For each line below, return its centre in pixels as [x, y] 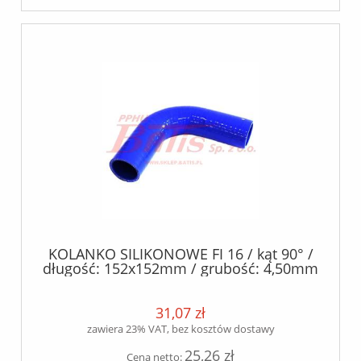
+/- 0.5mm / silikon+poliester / [180, 282]
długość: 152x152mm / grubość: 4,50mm [180, 268]
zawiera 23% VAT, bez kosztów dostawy [180, 329]
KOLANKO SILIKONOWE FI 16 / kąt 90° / [180, 253]
